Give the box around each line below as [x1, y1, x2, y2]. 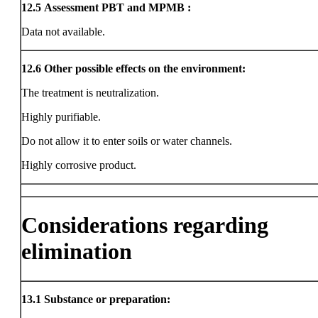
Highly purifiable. [21, 111, 101, 123]
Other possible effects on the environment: [44, 62, 246, 75]
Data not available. [21, 26, 105, 38]
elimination [21, 238, 132, 265]
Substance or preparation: [44, 293, 170, 305]
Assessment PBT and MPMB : [44, 1, 191, 13]
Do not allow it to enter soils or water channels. [21, 135, 232, 147]
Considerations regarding [21, 212, 268, 238]
